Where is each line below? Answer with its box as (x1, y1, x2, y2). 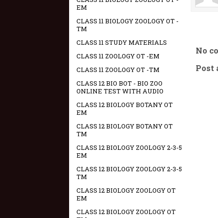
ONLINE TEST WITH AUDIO (76, 87, 163, 95)
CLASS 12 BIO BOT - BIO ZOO (76, 79, 163, 88)
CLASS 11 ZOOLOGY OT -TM (76, 65, 160, 74)
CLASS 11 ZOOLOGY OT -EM (76, 52, 160, 60)
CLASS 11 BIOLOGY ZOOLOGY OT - (76, 17, 179, 25)
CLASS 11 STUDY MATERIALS (76, 38, 167, 47)
